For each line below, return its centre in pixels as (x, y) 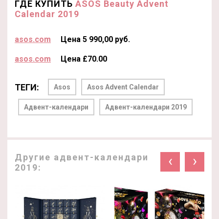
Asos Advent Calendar (123, 87)
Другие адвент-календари (82, 157)
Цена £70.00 (84, 59)
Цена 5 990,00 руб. (95, 39)
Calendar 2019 (47, 14)
